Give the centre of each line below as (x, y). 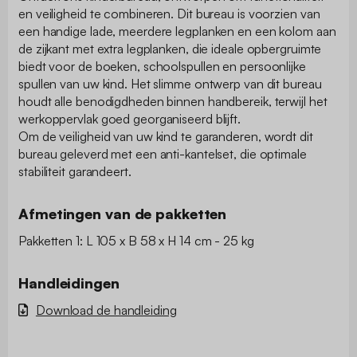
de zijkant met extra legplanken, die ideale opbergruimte (170, 48)
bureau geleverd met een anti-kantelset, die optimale (163, 153)
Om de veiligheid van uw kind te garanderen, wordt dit (166, 136)
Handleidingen (69, 282)
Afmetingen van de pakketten (123, 213)
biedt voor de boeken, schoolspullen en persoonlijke (162, 66)
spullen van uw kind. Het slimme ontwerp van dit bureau (170, 83)
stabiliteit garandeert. (75, 171)
